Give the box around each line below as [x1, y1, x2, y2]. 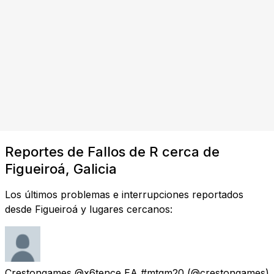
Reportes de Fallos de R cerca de [5, 143, 220, 160]
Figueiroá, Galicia [5, 160, 117, 177]
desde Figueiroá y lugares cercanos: [5, 202, 172, 215]
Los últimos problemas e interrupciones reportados [5, 188, 243, 201]
